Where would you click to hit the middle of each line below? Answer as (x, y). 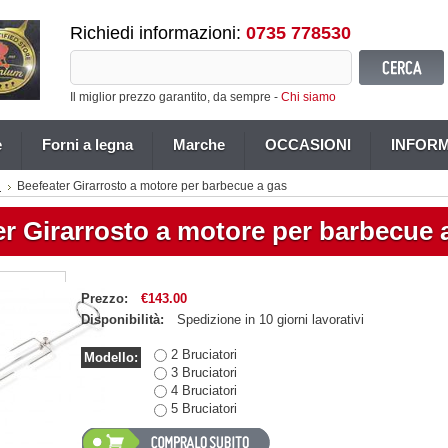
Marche (199, 144)
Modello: (111, 357)
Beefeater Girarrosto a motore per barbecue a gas (152, 186)
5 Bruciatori (202, 409)
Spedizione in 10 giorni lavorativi (270, 319)
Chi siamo (308, 97)
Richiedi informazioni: (158, 33)
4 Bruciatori (202, 391)
